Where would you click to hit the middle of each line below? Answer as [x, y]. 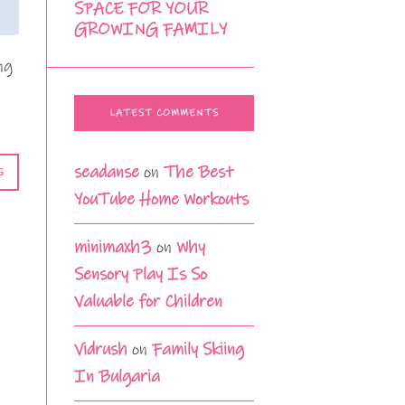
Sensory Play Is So [141, 275]
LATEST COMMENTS [164, 113]
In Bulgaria [117, 377]
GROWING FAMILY [151, 30]
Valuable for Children [148, 302]
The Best [198, 173]
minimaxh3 [113, 248]
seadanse [107, 173]
